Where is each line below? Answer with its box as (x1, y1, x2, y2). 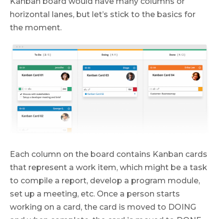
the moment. (10, 22, 62, 32)
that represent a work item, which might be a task (10, 163, 207, 173)
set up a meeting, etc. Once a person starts (10, 189, 180, 199)
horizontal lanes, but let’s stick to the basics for (10, 9, 196, 19)
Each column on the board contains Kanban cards (10, 150, 207, 159)
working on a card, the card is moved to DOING (10, 202, 196, 212)
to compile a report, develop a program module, (10, 176, 200, 186)
